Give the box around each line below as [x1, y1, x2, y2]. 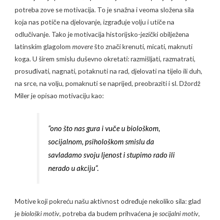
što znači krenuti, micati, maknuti [93, 42, 192, 51]
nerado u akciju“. [48, 164, 99, 172]
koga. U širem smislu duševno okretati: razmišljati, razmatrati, [15, 55, 195, 63]
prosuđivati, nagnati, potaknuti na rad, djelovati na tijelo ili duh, [15, 67, 202, 76]
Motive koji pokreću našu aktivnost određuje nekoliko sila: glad [15, 196, 201, 205]
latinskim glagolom [15, 42, 72, 51]
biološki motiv [21, 209, 59, 218]
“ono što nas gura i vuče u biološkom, [48, 124, 161, 133]
